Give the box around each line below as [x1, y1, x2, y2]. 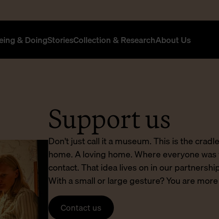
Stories [47, 33, 74, 46]
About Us [155, 33, 191, 46]
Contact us [61, 201, 102, 215]
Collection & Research [73, 33, 156, 46]
